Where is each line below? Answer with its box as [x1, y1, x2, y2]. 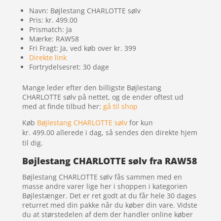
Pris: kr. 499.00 [29, 15, 77, 25]
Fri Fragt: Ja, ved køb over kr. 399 [29, 43, 136, 53]
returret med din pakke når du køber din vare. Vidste [22, 200, 197, 210]
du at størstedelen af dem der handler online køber [22, 209, 193, 219]
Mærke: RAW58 [29, 34, 79, 43]
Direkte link [29, 52, 67, 62]
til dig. [22, 138, 45, 147]
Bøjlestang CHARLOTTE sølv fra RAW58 [22, 154, 197, 167]
